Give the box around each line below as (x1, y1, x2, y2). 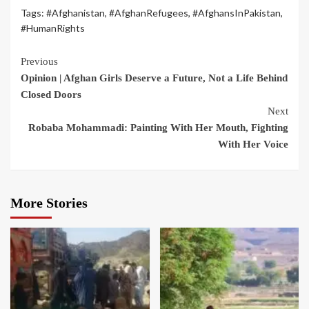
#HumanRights (21, 22, 85, 34)
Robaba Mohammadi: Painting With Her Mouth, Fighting (28, 122, 288, 134)
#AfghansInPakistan (192, 7, 281, 19)
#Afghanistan (46, 7, 105, 19)
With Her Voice (218, 139, 288, 150)
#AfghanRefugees (109, 7, 188, 19)
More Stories (10, 195, 88, 211)
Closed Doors (21, 89, 81, 101)
